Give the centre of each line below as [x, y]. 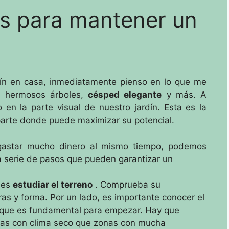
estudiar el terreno [53, 185]
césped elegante [125, 95]
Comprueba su [130, 185]
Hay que [162, 210]
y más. [181, 95]
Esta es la [185, 107]
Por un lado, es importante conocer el [127, 197]
